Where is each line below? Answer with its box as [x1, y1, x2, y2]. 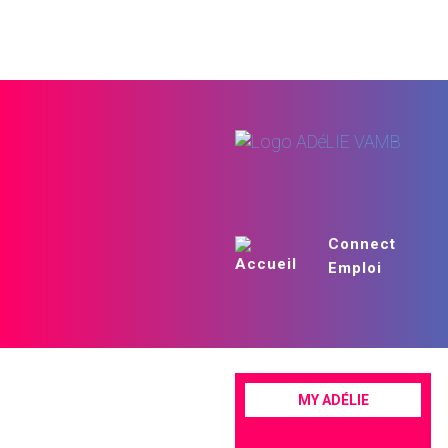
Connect [328, 235, 397, 253]
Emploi [328, 259, 383, 277]
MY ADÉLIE [297, 392, 369, 408]
